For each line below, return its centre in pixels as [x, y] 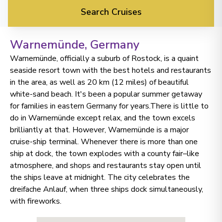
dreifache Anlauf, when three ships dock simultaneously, [107, 189]
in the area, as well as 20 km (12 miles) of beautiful [99, 82]
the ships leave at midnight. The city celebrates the [100, 177]
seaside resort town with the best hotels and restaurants [111, 70]
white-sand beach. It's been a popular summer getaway [106, 94]
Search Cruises [111, 12]
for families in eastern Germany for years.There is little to [109, 106]
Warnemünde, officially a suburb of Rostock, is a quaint [104, 58]
